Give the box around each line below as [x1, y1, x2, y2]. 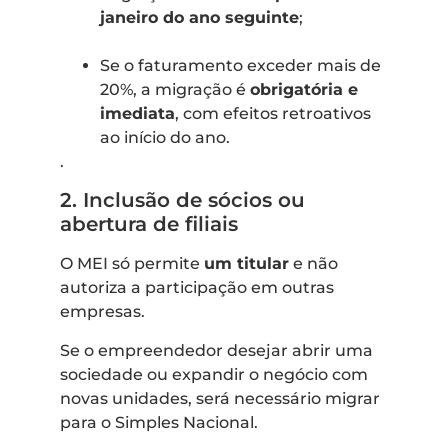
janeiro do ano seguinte [100, 7, 299, 27]
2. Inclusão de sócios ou [60, 188, 305, 213]
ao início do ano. [100, 127, 230, 147]
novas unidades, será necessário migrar [60, 388, 380, 408]
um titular [204, 254, 289, 274]
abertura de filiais [60, 212, 238, 237]
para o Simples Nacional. [60, 412, 258, 432]
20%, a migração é [100, 79, 250, 99]
